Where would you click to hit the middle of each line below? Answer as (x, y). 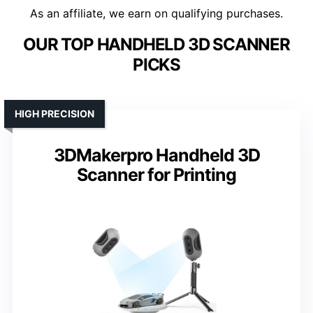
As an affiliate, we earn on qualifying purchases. (156, 14)
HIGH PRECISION (54, 114)
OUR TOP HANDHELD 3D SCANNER (156, 45)
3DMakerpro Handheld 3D (156, 155)
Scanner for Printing (156, 175)
